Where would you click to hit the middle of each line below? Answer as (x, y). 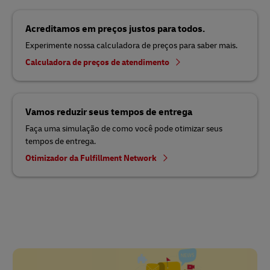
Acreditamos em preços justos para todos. (115, 29)
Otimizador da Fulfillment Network (92, 158)
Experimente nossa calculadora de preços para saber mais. (131, 45)
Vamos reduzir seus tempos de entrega (109, 112)
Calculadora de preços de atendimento (98, 62)
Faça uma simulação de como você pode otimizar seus (124, 128)
